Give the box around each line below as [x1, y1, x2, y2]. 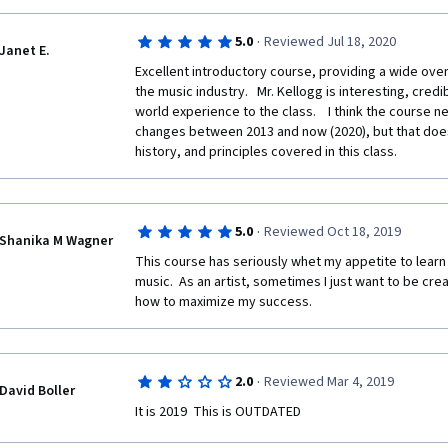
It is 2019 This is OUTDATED [135, 402, 301, 422]
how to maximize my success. [135, 292, 318, 312]
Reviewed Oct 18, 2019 [263, 222, 401, 242]
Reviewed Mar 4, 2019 [263, 372, 394, 392]
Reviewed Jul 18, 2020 [263, 32, 396, 52]
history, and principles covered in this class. [135, 142, 397, 162]
